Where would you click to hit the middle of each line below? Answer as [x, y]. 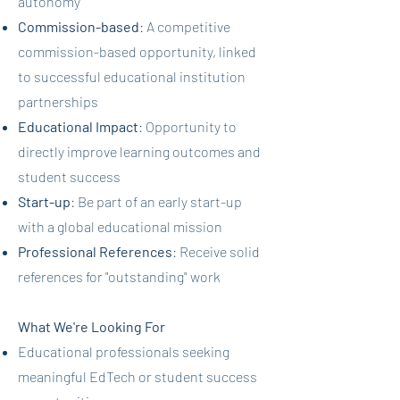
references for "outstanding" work [119, 276]
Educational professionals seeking [124, 351]
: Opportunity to [187, 126]
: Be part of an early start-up [156, 201]
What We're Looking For [92, 326]
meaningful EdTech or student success [137, 376]
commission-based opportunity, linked [137, 51]
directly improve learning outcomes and [139, 151]
